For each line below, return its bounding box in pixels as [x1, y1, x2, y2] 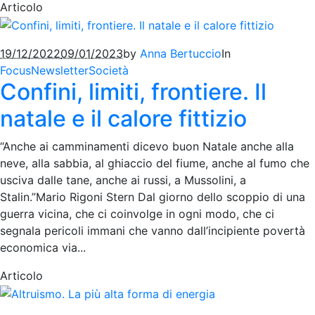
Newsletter [31, 63, 89, 77]
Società [89, 63, 129, 77]
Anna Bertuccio [140, 46, 221, 60]
